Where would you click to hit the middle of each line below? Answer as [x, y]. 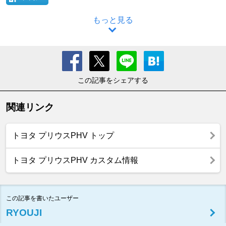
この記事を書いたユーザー [42, 198]
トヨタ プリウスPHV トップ [63, 135]
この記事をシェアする [113, 80]
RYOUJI [24, 212]
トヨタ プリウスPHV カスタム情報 [75, 160]
